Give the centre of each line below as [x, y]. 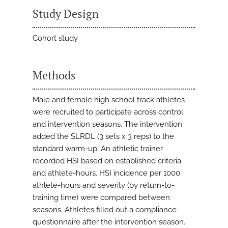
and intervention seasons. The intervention [107, 124]
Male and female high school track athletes [109, 100]
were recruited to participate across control [108, 112]
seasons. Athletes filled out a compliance [105, 210]
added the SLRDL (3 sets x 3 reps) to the [103, 137]
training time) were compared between [101, 198]
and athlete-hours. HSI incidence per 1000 [106, 173]
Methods [54, 75]
